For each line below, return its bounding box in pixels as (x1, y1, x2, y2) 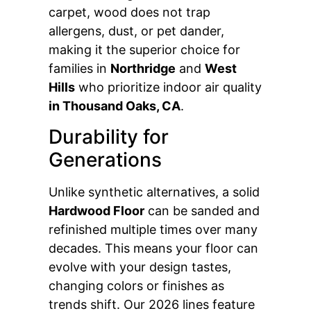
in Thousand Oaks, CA (49, 99, 180, 114)
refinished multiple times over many (49, 221, 258, 237)
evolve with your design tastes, (49, 259, 231, 274)
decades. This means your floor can (49, 240, 258, 255)
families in (49, 61, 110, 76)
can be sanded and (144, 203, 260, 218)
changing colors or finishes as (49, 278, 224, 293)
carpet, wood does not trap (49, 5, 210, 20)
